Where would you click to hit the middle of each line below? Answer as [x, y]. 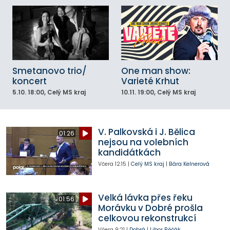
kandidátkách [129, 153]
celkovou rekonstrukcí [147, 218]
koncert [30, 81]
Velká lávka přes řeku [145, 198]
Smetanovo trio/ [50, 71]
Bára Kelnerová [189, 164]
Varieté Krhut [150, 81]
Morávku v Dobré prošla [150, 208]
